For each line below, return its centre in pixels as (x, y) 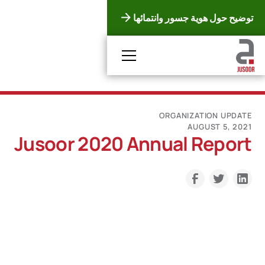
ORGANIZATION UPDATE (206, 115)
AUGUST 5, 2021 (220, 126)
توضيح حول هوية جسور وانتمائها (193, 18)
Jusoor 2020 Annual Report (133, 143)
